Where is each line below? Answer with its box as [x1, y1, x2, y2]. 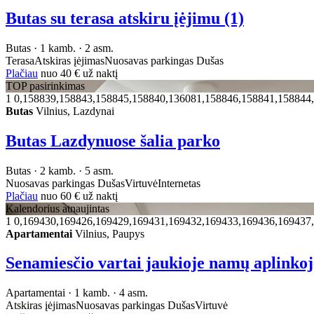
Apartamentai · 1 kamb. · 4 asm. [6, 287, 148, 299]
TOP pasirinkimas [6, 79, 85, 92]
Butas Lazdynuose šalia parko [6, 131, 220, 150]
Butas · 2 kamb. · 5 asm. [6, 164, 114, 177]
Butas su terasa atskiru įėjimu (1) [6, 8, 244, 27]
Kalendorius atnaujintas [6, 202, 109, 214]
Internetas [158, 177, 200, 189]
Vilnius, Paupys [72, 227, 144, 240]
